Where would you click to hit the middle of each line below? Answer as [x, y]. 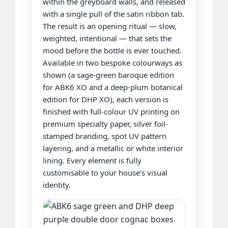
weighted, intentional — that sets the [107, 38]
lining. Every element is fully [92, 160]
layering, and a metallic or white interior [113, 148]
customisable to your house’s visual [105, 172]
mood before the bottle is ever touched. [112, 50]
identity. [56, 184]
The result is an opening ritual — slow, [109, 26]
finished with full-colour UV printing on [111, 111]
